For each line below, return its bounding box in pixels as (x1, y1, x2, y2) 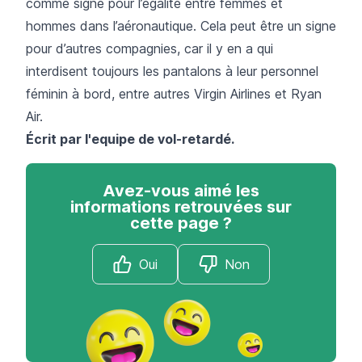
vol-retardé (158, 130, 231, 147)
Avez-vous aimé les (103, 180, 259, 200)
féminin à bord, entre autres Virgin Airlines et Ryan (26, 85, 322, 102)
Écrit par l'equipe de (26, 130, 158, 147)
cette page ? (130, 213, 232, 233)
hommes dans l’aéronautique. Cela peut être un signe (26, 17, 336, 34)
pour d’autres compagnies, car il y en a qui (26, 40, 273, 57)
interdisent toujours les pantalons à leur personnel (26, 62, 318, 79)
